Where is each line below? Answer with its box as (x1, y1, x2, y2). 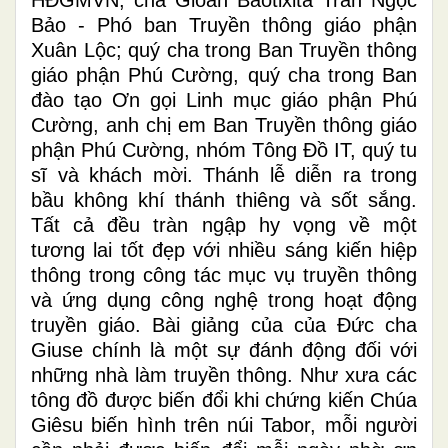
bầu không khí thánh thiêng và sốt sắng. (31, 188, 417, 211)
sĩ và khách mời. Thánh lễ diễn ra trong (31, 163, 417, 186)
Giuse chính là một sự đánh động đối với (31, 338, 417, 361)
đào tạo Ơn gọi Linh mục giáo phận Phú (31, 88, 417, 111)
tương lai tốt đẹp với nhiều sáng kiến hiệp (31, 238, 417, 261)
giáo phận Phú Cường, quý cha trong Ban (31, 63, 417, 86)
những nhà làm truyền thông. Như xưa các (31, 363, 417, 386)
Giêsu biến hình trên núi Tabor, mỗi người (31, 413, 417, 436)
